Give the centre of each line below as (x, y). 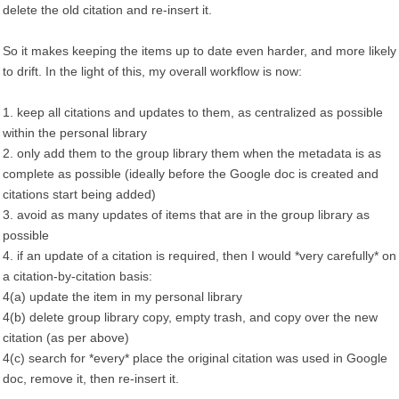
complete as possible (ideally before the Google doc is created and (191, 174)
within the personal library (75, 133)
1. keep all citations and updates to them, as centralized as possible (193, 112)
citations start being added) (79, 194)
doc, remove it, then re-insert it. (91, 379)
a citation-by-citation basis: (77, 276)
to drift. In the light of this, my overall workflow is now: (152, 71)
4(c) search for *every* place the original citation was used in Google (195, 358)
